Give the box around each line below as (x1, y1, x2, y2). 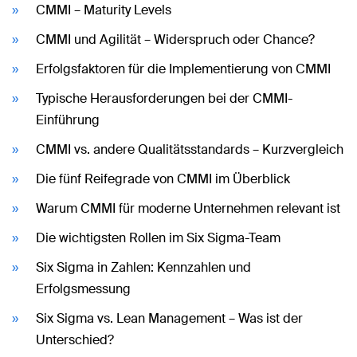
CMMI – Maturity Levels (36, 2, 171, 18)
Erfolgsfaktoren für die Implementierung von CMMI (36, 61, 331, 77)
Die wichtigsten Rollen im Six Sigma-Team (36, 229, 280, 246)
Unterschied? (36, 331, 114, 348)
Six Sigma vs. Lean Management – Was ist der (36, 310, 303, 327)
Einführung (36, 112, 100, 128)
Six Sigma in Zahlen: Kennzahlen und (36, 259, 251, 276)
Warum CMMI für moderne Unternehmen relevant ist (36, 200, 340, 217)
